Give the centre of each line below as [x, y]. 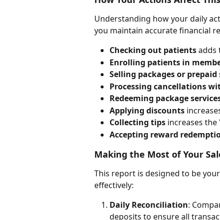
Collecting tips [137, 123]
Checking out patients [153, 50]
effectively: [114, 185]
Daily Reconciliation [149, 205]
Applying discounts [147, 110]
